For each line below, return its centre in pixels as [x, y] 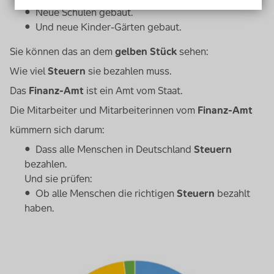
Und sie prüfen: [58, 178]
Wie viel [29, 71]
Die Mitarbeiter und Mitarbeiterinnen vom [104, 110]
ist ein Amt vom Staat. [133, 90]
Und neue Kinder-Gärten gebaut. [109, 27]
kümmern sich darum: [57, 129]
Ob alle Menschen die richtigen [106, 193]
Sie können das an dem [62, 51]
